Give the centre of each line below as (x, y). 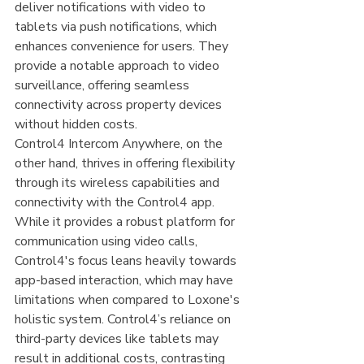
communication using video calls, (108, 242)
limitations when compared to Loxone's (129, 300)
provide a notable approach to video (119, 66)
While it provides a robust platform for (126, 222)
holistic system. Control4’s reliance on (124, 320)
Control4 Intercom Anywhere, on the (120, 144)
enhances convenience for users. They (123, 47)
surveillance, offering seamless (104, 86)
